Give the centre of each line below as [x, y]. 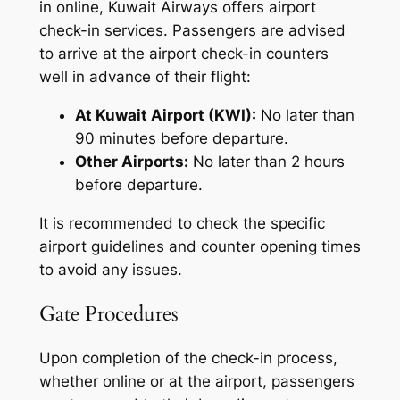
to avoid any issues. [110, 269]
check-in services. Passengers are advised [192, 30]
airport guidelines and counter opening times [200, 246]
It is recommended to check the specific [182, 223]
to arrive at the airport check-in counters [183, 53]
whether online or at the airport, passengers [196, 381]
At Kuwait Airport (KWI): [165, 115]
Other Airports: [131, 161]
